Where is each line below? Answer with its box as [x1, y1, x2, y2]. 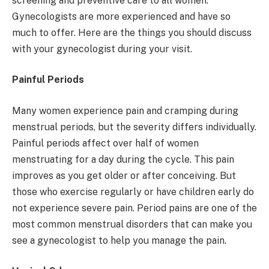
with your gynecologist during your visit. [12, 43, 192, 55]
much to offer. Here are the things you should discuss [12, 26, 252, 38]
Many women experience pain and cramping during [12, 104, 238, 116]
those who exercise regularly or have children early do [12, 186, 254, 198]
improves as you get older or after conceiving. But [12, 169, 236, 181]
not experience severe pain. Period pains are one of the [12, 202, 257, 214]
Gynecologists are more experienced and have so [12, 10, 231, 22]
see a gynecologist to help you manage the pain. [12, 234, 226, 246]
